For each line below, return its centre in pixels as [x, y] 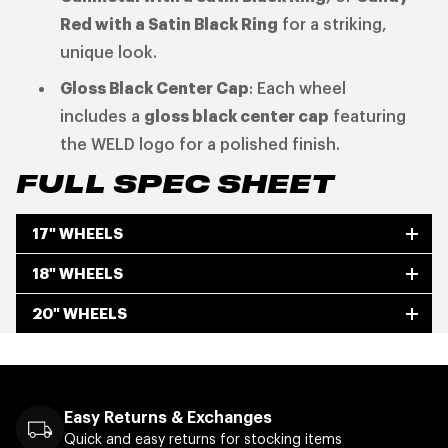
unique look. [108, 52]
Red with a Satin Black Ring [169, 24]
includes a [102, 116]
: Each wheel [297, 88]
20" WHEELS [79, 313]
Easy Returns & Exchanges [168, 417]
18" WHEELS [77, 273]
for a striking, [332, 24]
